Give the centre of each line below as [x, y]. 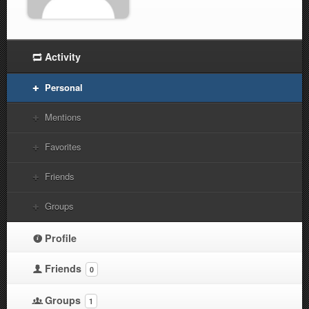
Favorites [63, 147]
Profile [61, 238]
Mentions [63, 117]
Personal [64, 88]
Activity [63, 57]
